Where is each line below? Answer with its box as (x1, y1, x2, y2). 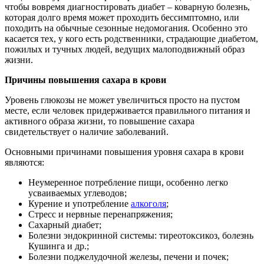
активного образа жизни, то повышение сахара (5, 115, 194, 126)
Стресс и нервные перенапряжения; (28, 209, 173, 219)
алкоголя (131, 198, 166, 209)
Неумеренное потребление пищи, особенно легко (28, 177, 228, 187)
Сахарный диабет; (28, 219, 101, 230)
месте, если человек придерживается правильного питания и (5, 105, 250, 115)
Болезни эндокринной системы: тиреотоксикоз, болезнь (28, 230, 253, 240)
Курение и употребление (28, 198, 131, 209)
